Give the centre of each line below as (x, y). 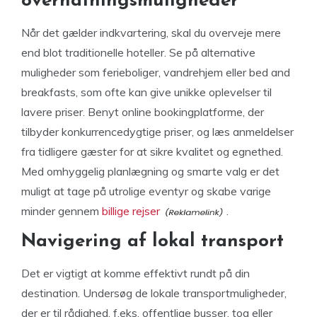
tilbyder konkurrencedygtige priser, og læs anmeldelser (157, 132)
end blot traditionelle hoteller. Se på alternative (138, 52)
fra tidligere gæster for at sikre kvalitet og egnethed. (152, 151)
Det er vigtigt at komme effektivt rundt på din (136, 273)
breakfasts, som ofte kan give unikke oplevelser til (146, 92)
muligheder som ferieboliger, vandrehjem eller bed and (156, 72)
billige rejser (131, 211)
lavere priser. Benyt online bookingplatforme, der (143, 112)
